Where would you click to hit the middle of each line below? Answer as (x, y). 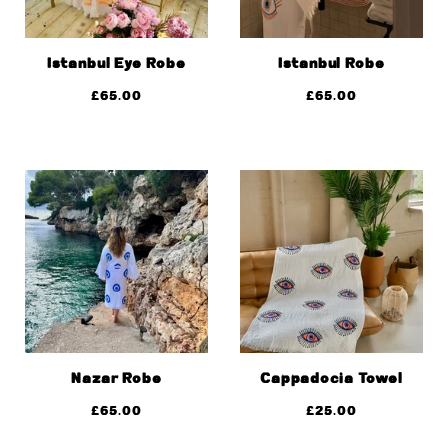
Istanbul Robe (331, 64)
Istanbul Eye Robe (116, 64)
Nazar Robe (116, 379)
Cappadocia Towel (331, 379)
